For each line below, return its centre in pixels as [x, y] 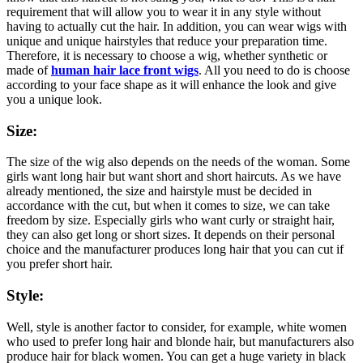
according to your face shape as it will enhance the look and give [171, 84]
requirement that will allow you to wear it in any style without [164, 11]
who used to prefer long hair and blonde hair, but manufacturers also [180, 341]
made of [29, 70]
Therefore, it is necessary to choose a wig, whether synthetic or [167, 55]
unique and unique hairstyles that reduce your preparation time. [167, 41]
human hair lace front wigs [125, 70]
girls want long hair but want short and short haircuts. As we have [174, 177]
